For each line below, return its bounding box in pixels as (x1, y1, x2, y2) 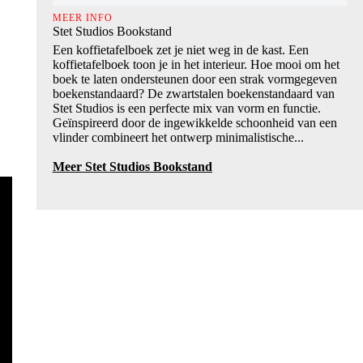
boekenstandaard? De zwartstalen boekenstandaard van (52, 86, 335, 100)
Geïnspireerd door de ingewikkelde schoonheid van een (52, 115, 337, 130)
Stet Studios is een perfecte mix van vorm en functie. (52, 100, 321, 115)
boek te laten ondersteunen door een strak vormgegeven (52, 71, 340, 86)
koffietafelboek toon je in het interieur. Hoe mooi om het (52, 57, 340, 71)
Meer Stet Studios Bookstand (52, 159, 212, 173)
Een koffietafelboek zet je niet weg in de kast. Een (52, 42, 309, 57)
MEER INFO (52, 11, 113, 23)
